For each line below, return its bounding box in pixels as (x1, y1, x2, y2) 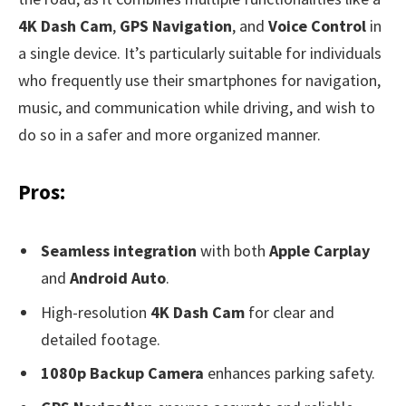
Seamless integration (41, 239, 197, 261)
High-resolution (41, 301, 150, 323)
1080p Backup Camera (41, 362, 204, 384)
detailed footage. (41, 328, 160, 350)
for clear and (245, 301, 334, 323)
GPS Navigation (120, 15, 232, 37)
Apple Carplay (269, 239, 370, 261)
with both (197, 239, 269, 261)
